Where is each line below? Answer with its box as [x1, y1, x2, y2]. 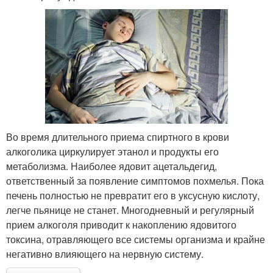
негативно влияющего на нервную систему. [6, 246, 204, 261]
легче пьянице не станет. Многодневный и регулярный [6, 202, 254, 217]
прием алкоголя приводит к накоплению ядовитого [6, 217, 236, 232]
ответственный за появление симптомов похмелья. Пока [6, 173, 264, 188]
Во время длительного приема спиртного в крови [6, 129, 229, 144]
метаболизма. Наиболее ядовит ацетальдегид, [6, 158, 217, 173]
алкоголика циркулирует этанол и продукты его [6, 144, 219, 158]
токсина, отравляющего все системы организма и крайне [6, 232, 265, 246]
